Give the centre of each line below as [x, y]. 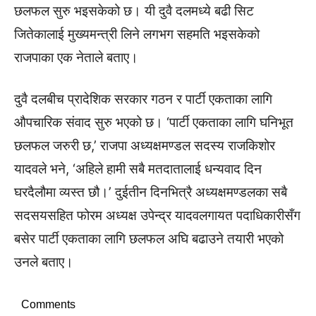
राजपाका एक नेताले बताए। [76, 57]
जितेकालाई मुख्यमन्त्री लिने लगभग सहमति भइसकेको [137, 34]
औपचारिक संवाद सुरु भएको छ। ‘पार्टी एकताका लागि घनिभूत [154, 122]
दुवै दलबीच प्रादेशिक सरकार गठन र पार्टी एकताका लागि [143, 99]
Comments [48, 304]
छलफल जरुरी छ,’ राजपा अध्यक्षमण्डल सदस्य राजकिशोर [145, 146]
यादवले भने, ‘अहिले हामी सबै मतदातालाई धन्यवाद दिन [138, 169]
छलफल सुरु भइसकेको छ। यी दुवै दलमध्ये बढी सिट [134, 11]
